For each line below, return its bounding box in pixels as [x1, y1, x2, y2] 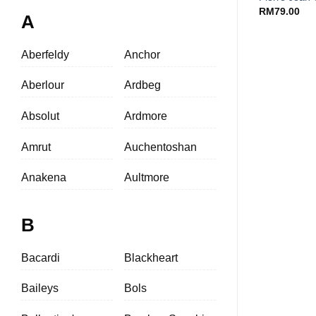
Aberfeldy [21, 48, 69, 61]
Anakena [21, 171, 66, 184]
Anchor [124, 48, 160, 61]
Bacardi [21, 251, 60, 264]
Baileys [21, 282, 59, 295]
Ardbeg [124, 79, 161, 92]
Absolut [21, 109, 59, 122]
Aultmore [124, 171, 169, 184]
